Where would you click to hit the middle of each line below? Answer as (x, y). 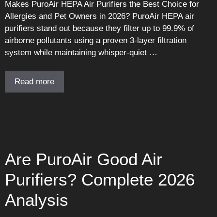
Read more (34, 82)
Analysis (37, 200)
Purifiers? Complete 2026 (100, 180)
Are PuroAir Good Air (84, 159)
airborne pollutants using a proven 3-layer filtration (96, 40)
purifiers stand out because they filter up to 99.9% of (100, 28)
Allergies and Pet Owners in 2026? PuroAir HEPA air (100, 16)
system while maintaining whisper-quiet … (81, 52)
